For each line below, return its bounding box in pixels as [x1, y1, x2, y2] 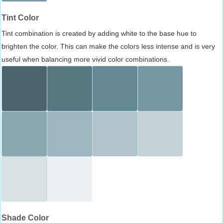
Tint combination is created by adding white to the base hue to [1, 29, 197, 37]
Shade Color [1, 213, 49, 222]
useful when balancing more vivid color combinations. [1, 55, 169, 63]
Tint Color [1, 13, 39, 22]
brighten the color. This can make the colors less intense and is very [1, 42, 215, 50]
